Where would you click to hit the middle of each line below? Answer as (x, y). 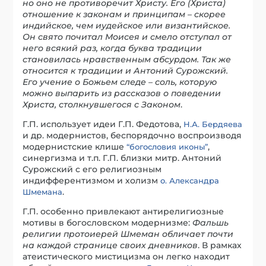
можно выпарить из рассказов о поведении (122, 93)
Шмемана (43, 191)
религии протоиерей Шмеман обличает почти (128, 234)
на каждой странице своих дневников (110, 245)
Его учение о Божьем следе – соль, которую (120, 82)
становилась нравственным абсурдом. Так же (127, 59)
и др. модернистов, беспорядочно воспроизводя (132, 135)
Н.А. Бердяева (213, 124)
